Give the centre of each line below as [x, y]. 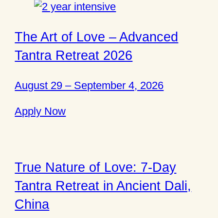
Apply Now [40, 111]
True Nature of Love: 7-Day [96, 167]
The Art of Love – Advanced [97, 36]
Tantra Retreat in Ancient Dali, [103, 186]
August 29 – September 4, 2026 [89, 86]
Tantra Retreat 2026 [74, 55]
